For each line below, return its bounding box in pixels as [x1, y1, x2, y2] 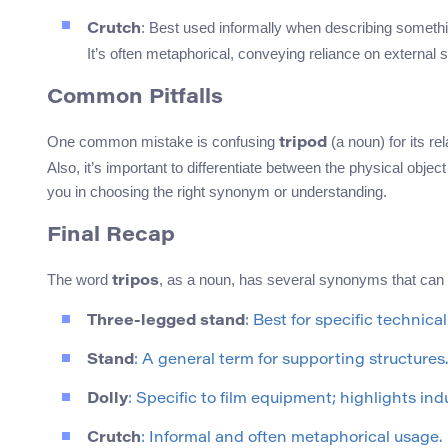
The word [47, 271, 112, 289]
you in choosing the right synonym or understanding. [47, 183, 387, 201]
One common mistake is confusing [47, 133, 279, 151]
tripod [279, 136, 327, 152]
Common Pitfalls [47, 88, 223, 109]
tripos [112, 274, 159, 290]
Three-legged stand [87, 314, 245, 330]
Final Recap [47, 226, 175, 247]
